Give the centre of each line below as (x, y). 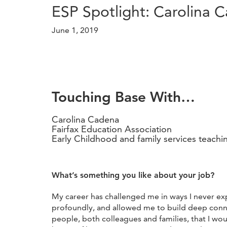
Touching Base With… (123, 97)
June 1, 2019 (75, 30)
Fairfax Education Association (112, 129)
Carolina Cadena (85, 119)
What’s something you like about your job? (133, 175)
